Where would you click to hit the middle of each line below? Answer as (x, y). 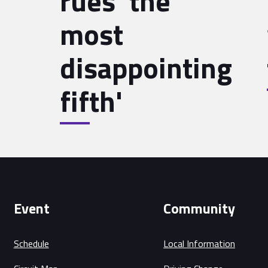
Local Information (199, 244)
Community (199, 208)
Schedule (31, 244)
